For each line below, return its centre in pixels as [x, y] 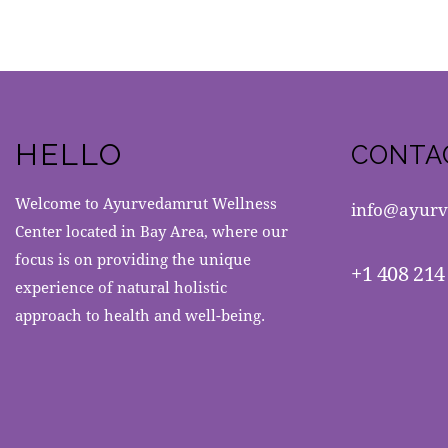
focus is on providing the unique [133, 259]
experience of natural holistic [121, 287]
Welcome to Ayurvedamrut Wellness [146, 203]
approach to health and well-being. [140, 315]
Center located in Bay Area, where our [151, 231]
